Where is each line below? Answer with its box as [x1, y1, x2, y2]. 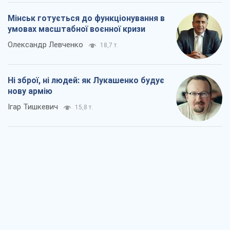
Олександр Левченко [8, 40, 83, 50]
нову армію [8, 86, 52, 97]
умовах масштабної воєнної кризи [8, 24, 145, 34]
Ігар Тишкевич [8, 102, 58, 112]
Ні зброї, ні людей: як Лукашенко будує [8, 75, 164, 86]
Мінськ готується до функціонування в [8, 13, 165, 24]
